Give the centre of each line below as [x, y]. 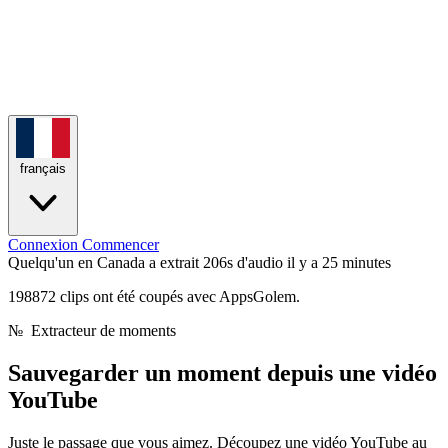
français [43, 168]
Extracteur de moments [99, 330]
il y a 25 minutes [339, 262]
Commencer [120, 244]
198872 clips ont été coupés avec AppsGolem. [154, 296]
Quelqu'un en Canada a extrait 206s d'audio [145, 262]
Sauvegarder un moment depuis [173, 372]
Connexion [45, 244]
